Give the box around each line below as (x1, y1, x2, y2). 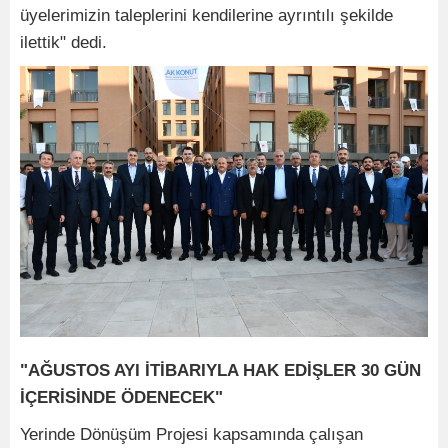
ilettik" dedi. (20, 32, 107, 52)
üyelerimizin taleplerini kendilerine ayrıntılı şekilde (20, 5, 393, 25)
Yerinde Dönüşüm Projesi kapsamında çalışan (20, 425, 363, 445)
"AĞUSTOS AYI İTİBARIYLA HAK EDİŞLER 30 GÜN (20, 361, 421, 381)
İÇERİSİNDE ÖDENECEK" (20, 388, 223, 408)
